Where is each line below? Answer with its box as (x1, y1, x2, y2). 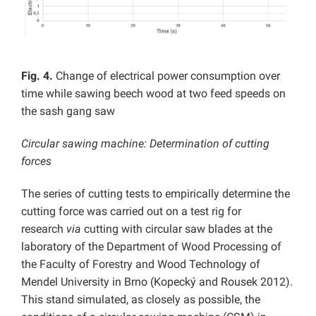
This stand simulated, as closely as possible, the (21, 293, 260, 307)
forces (21, 154, 51, 169)
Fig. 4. (21, 69, 53, 83)
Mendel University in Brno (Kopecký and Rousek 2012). (21, 275, 293, 289)
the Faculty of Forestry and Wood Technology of (21, 257, 260, 272)
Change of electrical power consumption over (53, 69, 280, 83)
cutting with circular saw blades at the (84, 222, 272, 236)
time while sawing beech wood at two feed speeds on (21, 87, 286, 101)
